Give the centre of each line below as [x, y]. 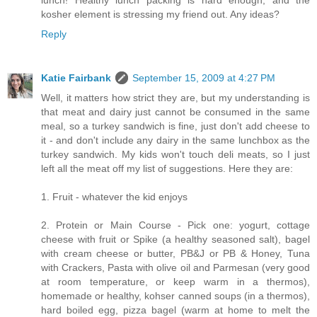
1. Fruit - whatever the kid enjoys [114, 197]
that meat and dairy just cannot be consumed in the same [175, 112]
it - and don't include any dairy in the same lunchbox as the [175, 140]
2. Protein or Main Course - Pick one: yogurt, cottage [175, 225]
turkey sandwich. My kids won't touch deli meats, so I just [175, 155]
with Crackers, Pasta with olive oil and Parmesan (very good [175, 268]
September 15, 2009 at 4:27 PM [204, 78]
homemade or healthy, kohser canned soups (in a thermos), [175, 296]
